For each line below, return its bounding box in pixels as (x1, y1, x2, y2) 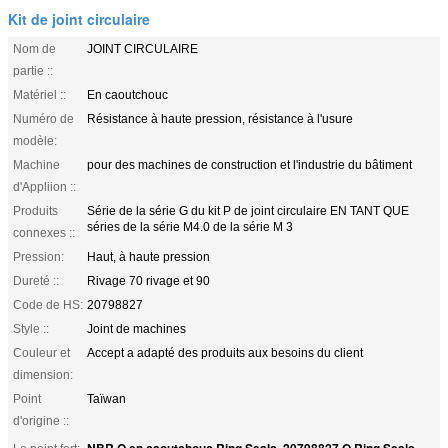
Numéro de (13, 111, 74, 126)
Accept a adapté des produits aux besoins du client (87, 345, 363, 360)
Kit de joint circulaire (8, 8, 150, 29)
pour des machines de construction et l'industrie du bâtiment (87, 157, 412, 172)
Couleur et (13, 345, 70, 360)
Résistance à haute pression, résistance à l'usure (87, 111, 353, 126)
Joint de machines (87, 321, 186, 336)
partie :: (13, 63, 53, 78)
